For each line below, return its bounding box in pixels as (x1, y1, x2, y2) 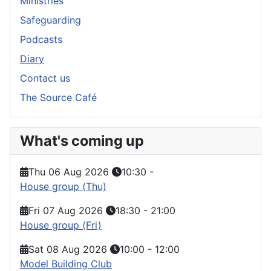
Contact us (20, 71, 70, 84)
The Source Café (20, 91, 97, 103)
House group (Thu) (20, 180, 106, 192)
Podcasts (20, 33, 62, 45)
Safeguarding (20, 13, 81, 26)
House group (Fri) (20, 218, 102, 231)
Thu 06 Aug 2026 (28, 165, 109, 178)
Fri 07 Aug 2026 (28, 204, 103, 217)
